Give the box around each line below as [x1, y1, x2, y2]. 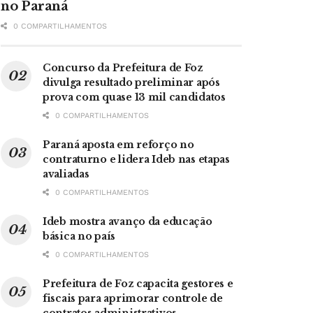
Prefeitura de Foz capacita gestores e [43, 277, 233, 290]
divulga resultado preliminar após [43, 75, 220, 89]
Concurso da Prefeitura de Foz [43, 61, 203, 74]
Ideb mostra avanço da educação [43, 214, 212, 228]
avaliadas [43, 167, 89, 180]
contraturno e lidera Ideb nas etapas [43, 152, 230, 166]
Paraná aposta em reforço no [43, 138, 194, 151]
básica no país [43, 229, 116, 242]
